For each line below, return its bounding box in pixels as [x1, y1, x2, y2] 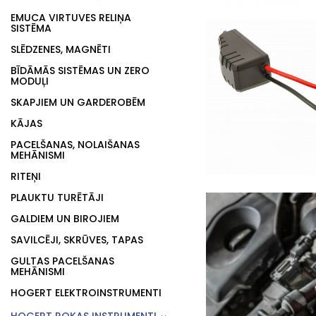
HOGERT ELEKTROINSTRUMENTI [11, 286, 162, 300]
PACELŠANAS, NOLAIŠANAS [11, 138, 140, 152]
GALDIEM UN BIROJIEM [11, 212, 119, 226]
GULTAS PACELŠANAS [11, 254, 114, 268]
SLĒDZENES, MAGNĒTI [11, 42, 111, 56]
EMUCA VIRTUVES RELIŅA [11, 11, 131, 25]
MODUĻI [11, 74, 49, 88]
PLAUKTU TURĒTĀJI [11, 190, 104, 205]
